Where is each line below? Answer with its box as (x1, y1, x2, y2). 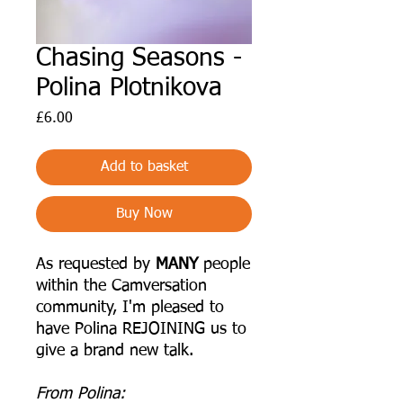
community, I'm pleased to (36, 299, 224, 316)
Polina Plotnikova (36, 75, 222, 101)
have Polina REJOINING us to (36, 320, 246, 337)
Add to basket (100, 159, 188, 175)
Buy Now (115, 206, 173, 221)
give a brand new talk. (36, 342, 193, 359)
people (198, 255, 250, 273)
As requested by (36, 255, 156, 273)
